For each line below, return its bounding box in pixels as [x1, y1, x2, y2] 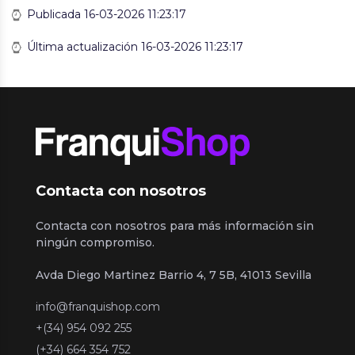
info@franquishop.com [36, 299, 160, 314]
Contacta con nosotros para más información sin [36, 218, 314, 233]
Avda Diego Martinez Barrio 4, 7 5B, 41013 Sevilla [36, 267, 311, 282]
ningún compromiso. [36, 235, 155, 250]
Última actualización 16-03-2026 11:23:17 [24, 40, 243, 54]
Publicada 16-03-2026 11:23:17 [24, 7, 186, 21]
